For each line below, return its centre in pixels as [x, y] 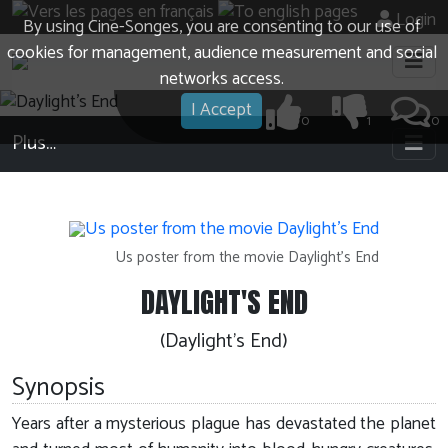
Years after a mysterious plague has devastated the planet [224, 425]
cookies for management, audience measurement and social [221, 53]
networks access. [221, 79]
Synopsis [58, 388]
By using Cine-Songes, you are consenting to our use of [221, 27]
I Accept [221, 110]
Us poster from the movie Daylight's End [247, 258]
